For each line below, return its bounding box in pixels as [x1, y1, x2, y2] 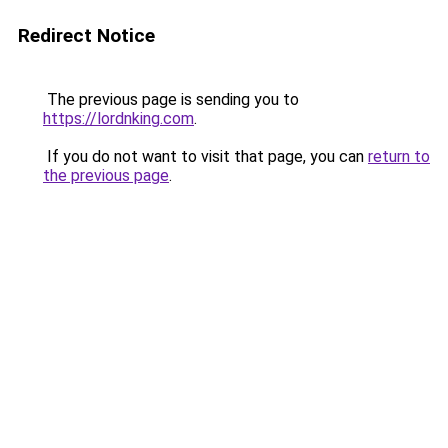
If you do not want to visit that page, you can [43, 147, 368, 166]
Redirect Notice [18, 24, 155, 47]
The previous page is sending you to [43, 90, 299, 109]
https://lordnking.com [43, 109, 194, 128]
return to [368, 147, 430, 166]
